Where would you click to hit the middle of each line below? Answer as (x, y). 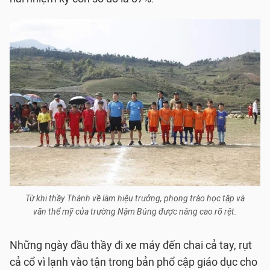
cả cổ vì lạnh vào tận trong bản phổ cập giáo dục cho (133, 262)
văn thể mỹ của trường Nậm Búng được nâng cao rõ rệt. (135, 212)
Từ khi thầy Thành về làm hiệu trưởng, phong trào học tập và (135, 199)
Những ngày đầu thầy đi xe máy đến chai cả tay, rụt (131, 245)
